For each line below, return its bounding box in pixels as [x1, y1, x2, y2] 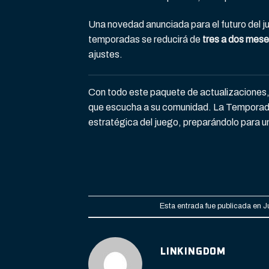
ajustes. [88, 49, 122, 59]
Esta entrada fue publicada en [159, 201, 263, 210]
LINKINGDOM [160, 246, 226, 256]
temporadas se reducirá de [88, 34, 202, 44]
